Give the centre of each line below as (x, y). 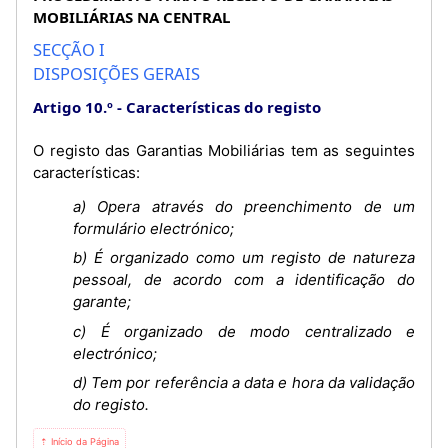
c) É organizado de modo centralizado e (244, 331)
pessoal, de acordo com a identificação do (244, 279)
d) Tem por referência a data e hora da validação (244, 382)
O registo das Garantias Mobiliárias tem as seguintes (224, 150)
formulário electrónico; (153, 228)
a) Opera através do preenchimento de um (244, 206)
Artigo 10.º (73, 106)
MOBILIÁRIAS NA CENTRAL (131, 16)
